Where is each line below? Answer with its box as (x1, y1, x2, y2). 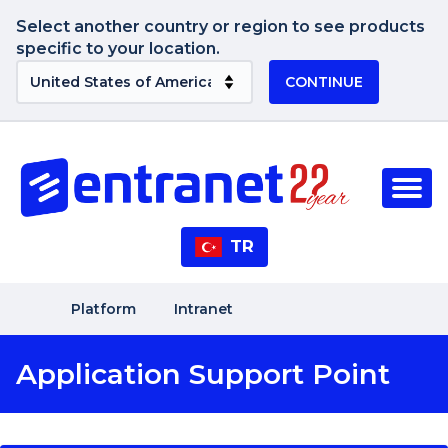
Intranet (173, 299, 233, 318)
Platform (71, 299, 136, 318)
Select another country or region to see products (16, 17, 425, 36)
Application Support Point (16, 356, 390, 391)
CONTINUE (284, 73, 363, 91)
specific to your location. (16, 39, 220, 58)
